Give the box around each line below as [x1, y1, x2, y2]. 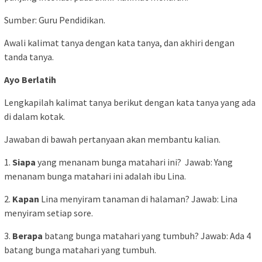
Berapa [12, 230, 44, 242]
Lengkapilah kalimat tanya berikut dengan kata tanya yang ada [4, 96, 256, 109]
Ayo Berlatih [4, 74, 56, 86]
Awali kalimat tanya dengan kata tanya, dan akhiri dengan [4, 37, 235, 49]
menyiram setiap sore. [4, 207, 93, 219]
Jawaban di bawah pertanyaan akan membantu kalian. [4, 133, 220, 146]
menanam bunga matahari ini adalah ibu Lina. [4, 170, 186, 182]
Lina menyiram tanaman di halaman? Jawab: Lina [39, 193, 237, 205]
